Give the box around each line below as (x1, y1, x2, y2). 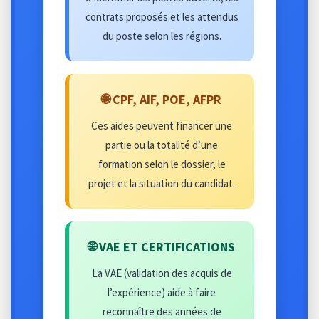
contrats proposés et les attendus (85, 9, 239, 23)
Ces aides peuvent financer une (91, 118, 232, 132)
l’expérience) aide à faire (108, 285, 216, 299)
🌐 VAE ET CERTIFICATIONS (88, 238, 235, 255)
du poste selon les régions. (102, 28, 221, 43)
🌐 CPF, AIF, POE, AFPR (102, 90, 221, 108)
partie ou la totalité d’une (105, 137, 218, 152)
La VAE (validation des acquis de (91, 266, 232, 280)
